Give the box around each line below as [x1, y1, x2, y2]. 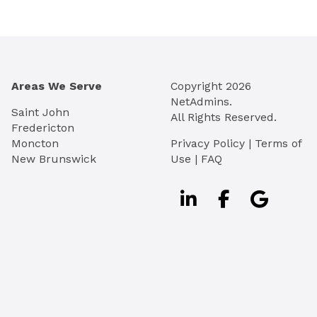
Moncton [11, 137, 59, 151]
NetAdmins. [171, 94, 232, 108]
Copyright [171, 79, 226, 93]
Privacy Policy [171, 137, 245, 151]
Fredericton [11, 121, 74, 135]
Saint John [11, 105, 69, 120]
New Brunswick [11, 152, 96, 166]
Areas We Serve [11, 79, 102, 93]
